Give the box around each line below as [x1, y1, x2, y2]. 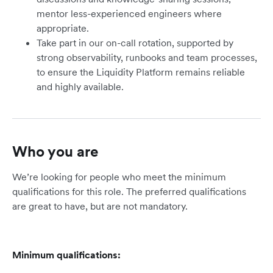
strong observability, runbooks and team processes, [37, 51, 257, 64]
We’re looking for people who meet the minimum [12, 171, 226, 183]
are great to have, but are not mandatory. [12, 200, 188, 213]
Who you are [12, 142, 99, 161]
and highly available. [37, 80, 124, 93]
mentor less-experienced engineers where [37, 7, 222, 20]
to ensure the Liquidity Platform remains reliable [37, 66, 245, 79]
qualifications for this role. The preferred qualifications [12, 185, 246, 198]
